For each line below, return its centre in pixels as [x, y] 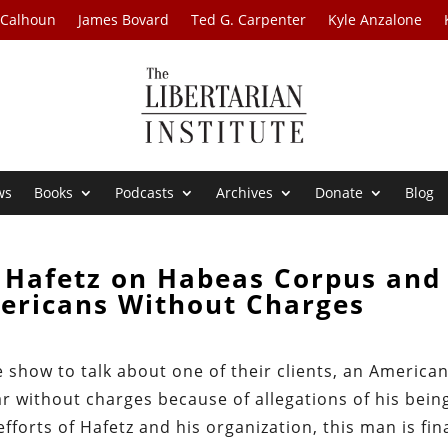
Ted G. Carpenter [249, 19]
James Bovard [124, 19]
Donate [339, 193]
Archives [245, 193]
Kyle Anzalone [375, 19]
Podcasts [145, 193]
